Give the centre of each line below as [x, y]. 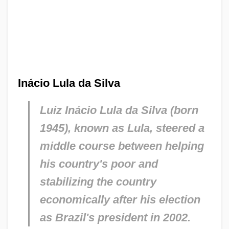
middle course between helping [122, 146]
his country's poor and [99, 164]
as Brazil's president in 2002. [115, 217]
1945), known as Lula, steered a [122, 128]
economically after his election [120, 199]
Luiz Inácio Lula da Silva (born [119, 110]
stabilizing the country [98, 181]
